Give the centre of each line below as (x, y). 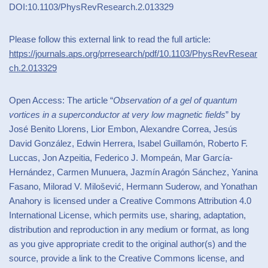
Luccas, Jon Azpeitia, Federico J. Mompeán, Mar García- (121, 157)
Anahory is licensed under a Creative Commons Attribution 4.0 (130, 200)
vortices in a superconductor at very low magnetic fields (117, 114)
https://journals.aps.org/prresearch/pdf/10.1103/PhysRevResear (133, 53)
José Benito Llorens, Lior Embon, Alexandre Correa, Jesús (123, 129)
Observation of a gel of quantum (175, 100)
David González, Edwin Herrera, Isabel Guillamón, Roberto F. (128, 143)
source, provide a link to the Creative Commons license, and (127, 258)
